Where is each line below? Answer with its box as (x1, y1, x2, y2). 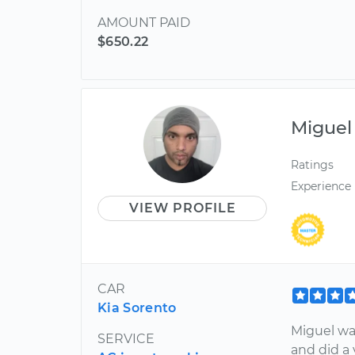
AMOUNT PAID (97, 15, 190, 30)
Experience (291, 179, 352, 194)
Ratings (291, 158, 334, 172)
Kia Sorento (97, 300, 177, 315)
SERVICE (97, 330, 155, 346)
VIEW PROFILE (128, 200, 236, 216)
